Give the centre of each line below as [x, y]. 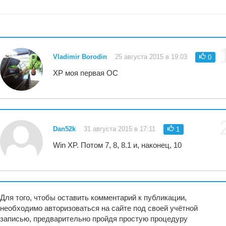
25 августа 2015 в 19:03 [151, 57]
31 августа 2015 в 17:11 [120, 129]
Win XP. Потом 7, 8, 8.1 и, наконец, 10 [118, 145]
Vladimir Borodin [80, 57]
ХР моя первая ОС [86, 73]
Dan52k [65, 129]
